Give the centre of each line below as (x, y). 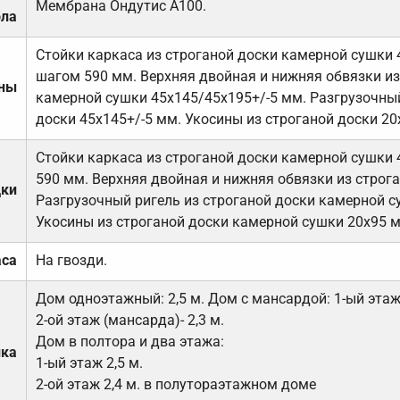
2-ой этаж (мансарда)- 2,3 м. (129, 321)
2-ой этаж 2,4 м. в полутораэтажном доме (175, 385)
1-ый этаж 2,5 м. (89, 363)
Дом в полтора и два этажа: (129, 342)
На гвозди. (71, 261)
